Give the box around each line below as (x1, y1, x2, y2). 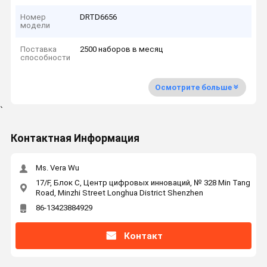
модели (20, 20, 51, 30)
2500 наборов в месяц (80, 45, 164, 54)
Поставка (20, 45, 57, 54)
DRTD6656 (80, 12, 117, 21)
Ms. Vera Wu (35, 163, 79, 173)
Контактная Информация (10, 132, 139, 145)
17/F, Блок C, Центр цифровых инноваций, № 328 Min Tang (35, 178, 250, 187)
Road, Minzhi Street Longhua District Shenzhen (35, 188, 203, 197)
